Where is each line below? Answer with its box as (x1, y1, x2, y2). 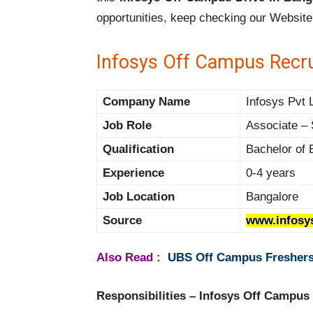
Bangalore (246, 190, 298, 204)
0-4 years (246, 166, 296, 180)
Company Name (103, 95, 190, 109)
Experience (103, 166, 164, 180)
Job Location (103, 190, 175, 204)
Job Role (103, 119, 152, 133)
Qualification (103, 143, 174, 156)
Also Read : (96, 251, 168, 265)
